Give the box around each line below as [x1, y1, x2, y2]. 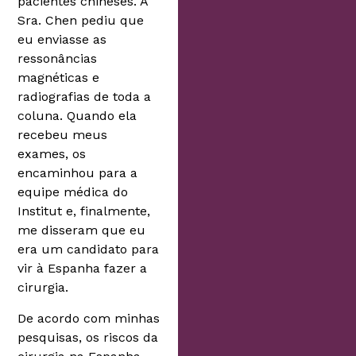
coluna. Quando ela [17, 108, 137, 124]
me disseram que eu [17, 222, 146, 238]
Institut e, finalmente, [17, 203, 151, 219]
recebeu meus [17, 127, 108, 143]
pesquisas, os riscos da [17, 329, 159, 345]
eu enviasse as [17, 32, 107, 48]
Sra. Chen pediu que [17, 13, 145, 29]
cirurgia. [17, 280, 69, 296]
